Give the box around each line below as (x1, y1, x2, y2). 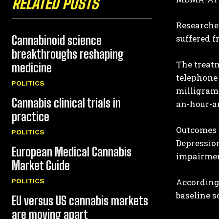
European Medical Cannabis (12, 145, 131, 159)
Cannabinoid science (12, 33, 102, 48)
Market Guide (12, 158, 70, 173)
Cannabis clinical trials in (12, 96, 121, 110)
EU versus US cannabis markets (12, 194, 148, 208)
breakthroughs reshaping (12, 47, 124, 62)
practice (12, 109, 49, 124)
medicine (12, 61, 52, 75)
